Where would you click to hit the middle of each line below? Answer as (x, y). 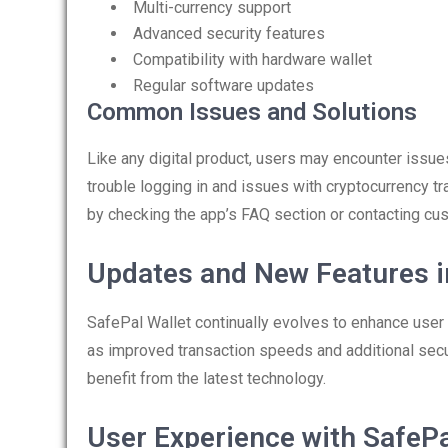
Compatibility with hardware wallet (252, 59)
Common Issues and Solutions (252, 112)
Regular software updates (223, 85)
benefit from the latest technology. (206, 378)
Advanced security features (229, 33)
